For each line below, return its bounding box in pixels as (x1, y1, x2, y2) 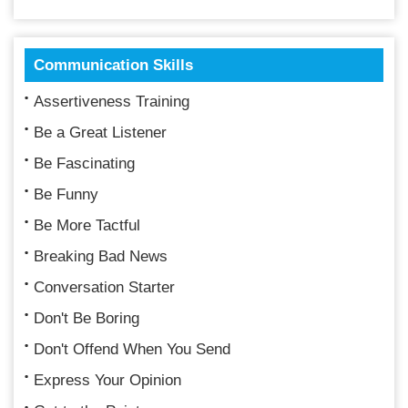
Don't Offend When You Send (34, 340, 230, 358)
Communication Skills (34, 56, 193, 74)
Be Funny (34, 185, 98, 203)
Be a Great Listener (34, 123, 167, 141)
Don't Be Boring (34, 309, 139, 327)
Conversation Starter (34, 278, 175, 296)
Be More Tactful (34, 216, 140, 234)
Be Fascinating (34, 154, 135, 172)
